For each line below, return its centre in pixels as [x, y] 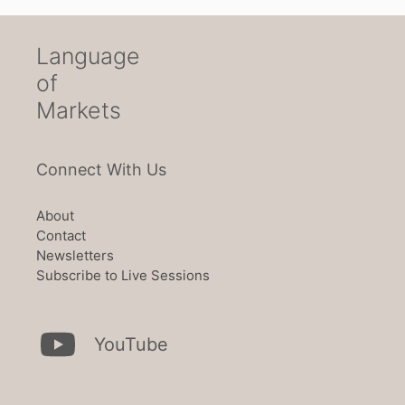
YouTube [131, 344]
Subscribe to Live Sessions [123, 275]
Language [88, 56]
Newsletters [75, 255]
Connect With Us [101, 169]
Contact [61, 235]
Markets [79, 110]
